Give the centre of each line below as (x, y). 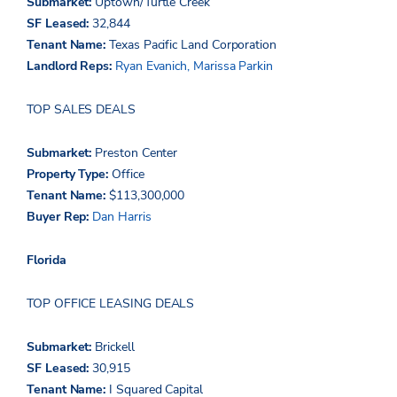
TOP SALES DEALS (81, 109)
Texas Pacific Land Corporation (195, 44)
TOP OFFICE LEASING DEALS (111, 303)
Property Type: (69, 174)
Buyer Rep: (60, 216)
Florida (47, 260)
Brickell (115, 346)
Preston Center (136, 152)
